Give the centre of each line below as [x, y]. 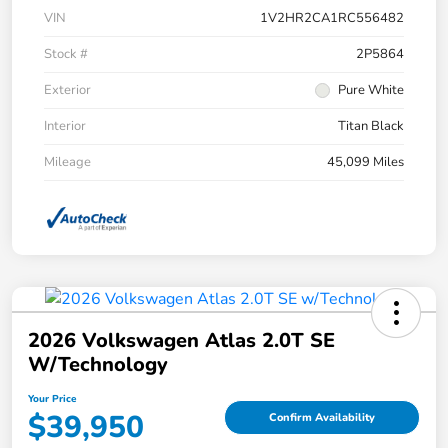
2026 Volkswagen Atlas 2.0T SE [181, 340]
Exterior [67, 89]
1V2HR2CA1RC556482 [332, 17]
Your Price [52, 398]
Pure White [371, 89]
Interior [65, 125]
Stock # [66, 53]
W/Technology [98, 364]
